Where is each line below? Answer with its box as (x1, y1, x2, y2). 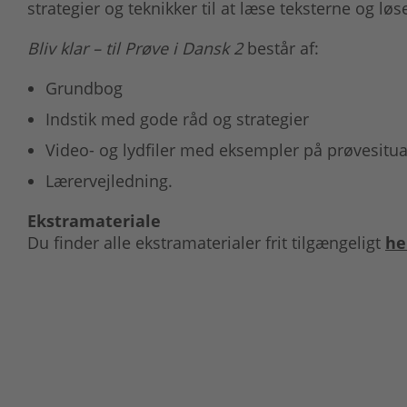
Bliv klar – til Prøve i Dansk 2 (27, 37, 243, 59)
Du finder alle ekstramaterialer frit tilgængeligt (27, 232, 385, 253)
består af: (243, 37, 319, 59)
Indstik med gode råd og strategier (45, 108, 309, 130)
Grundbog (45, 77, 123, 99)
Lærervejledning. (45, 170, 173, 192)
